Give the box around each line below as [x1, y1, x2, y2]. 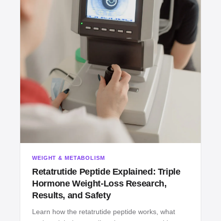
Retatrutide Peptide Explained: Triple [32, 167, 181, 177]
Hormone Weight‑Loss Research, [32, 179, 167, 189]
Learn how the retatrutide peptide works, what [32, 208, 175, 216]
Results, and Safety [32, 190, 111, 201]
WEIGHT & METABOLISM [32, 155, 105, 161]
